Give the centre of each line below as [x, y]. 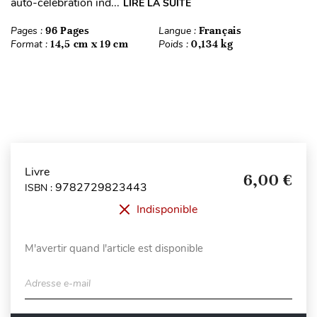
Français [220, 30]
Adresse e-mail [58, 283]
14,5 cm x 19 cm [90, 44]
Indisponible [167, 209]
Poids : [175, 44]
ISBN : [40, 188]
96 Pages [68, 30]
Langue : [179, 31]
